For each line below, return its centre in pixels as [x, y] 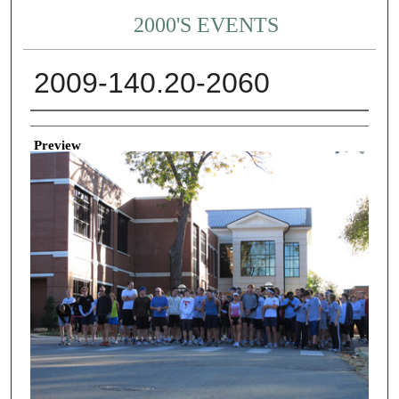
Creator [50, 124]
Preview [57, 145]
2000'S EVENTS [207, 25]
